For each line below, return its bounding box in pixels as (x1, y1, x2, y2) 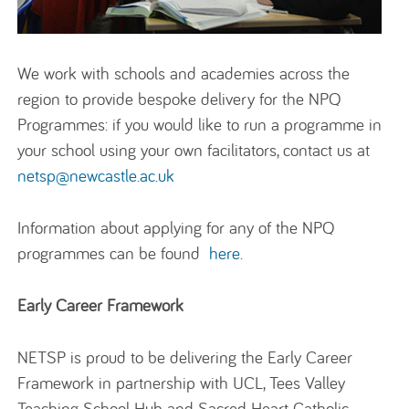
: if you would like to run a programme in (105, 113, 383, 136)
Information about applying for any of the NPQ (17, 216, 336, 239)
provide (82, 88, 134, 110)
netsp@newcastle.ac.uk (17, 164, 175, 187)
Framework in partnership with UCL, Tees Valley (17, 371, 346, 393)
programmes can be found (17, 242, 210, 265)
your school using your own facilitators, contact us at (17, 139, 371, 162)
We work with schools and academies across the (17, 62, 351, 85)
